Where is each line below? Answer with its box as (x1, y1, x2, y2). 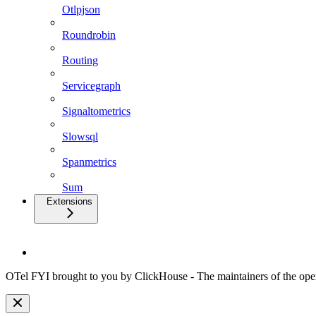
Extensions (47, 195, 92, 207)
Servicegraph (62, 79, 121, 92)
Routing (62, 54, 98, 66)
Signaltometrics (62, 104, 130, 117)
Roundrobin (62, 28, 116, 41)
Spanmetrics (62, 155, 116, 168)
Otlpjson (62, 3, 100, 16)
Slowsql (62, 130, 98, 142)
